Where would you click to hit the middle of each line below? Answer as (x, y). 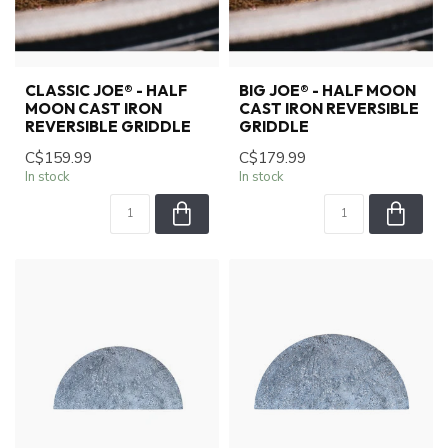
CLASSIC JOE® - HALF (106, 90)
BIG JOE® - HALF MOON (327, 90)
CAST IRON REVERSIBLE (329, 108)
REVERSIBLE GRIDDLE (108, 126)
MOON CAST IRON (93, 108)
